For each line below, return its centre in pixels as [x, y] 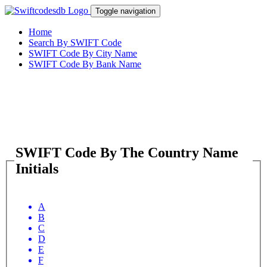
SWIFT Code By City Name [83, 53]
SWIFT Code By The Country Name [127, 152]
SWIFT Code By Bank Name [85, 64]
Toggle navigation [125, 11]
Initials [37, 168]
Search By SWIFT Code [75, 43]
